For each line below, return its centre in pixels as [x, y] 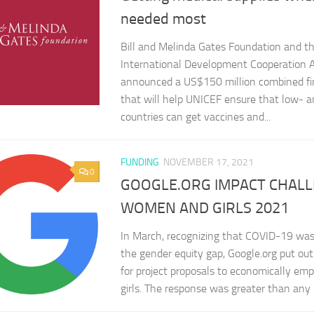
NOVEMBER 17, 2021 [209, 162]
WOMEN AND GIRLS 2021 [205, 209]
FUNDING [140, 162]
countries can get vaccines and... [196, 116]
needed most [163, 19]
